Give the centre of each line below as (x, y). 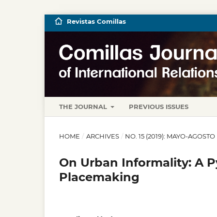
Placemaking (99, 177)
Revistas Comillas (96, 21)
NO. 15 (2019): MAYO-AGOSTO (170, 136)
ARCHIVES (102, 136)
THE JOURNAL (84, 106)
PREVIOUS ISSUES (159, 106)
